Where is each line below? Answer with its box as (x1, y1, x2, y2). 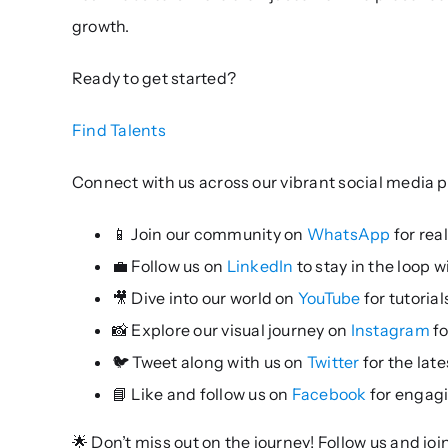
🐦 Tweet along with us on (111, 351, 307, 372)
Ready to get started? (71, 67, 236, 88)
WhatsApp (306, 223, 391, 244)
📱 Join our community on (111, 223, 307, 244)
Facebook (291, 383, 367, 404)
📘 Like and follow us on (111, 383, 292, 404)
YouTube (297, 287, 361, 308)
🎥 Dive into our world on (111, 287, 298, 308)
